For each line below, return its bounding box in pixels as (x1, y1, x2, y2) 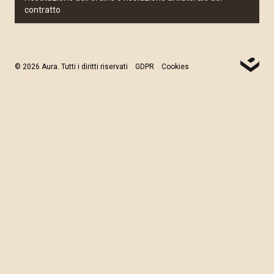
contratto (24, 5, 61, 15)
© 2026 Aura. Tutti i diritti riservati (15, 62, 128, 72)
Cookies (161, 62, 189, 72)
